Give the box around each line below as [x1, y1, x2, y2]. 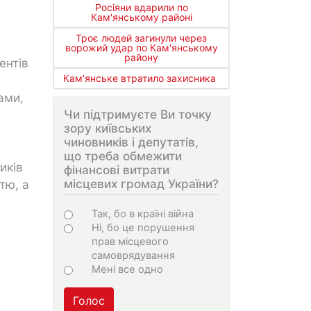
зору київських [64, 121, 151, 136]
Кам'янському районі [90, 11, 192, 24]
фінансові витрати [64, 162, 169, 178]
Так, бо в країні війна [92, 207, 194, 220]
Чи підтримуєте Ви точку [64, 107, 212, 122]
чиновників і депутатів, [64, 135, 199, 150]
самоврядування [92, 249, 175, 262]
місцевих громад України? [64, 176, 219, 192]
